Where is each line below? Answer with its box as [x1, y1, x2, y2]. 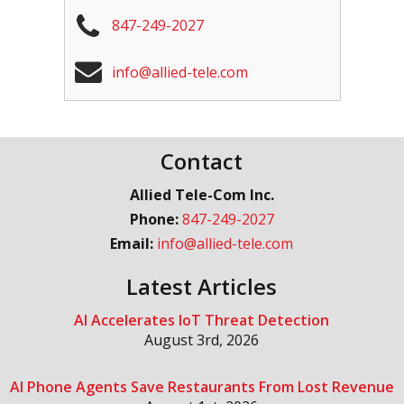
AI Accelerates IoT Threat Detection [74, 310, 330, 331]
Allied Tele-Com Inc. [129, 185, 274, 206]
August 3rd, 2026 [144, 330, 260, 351]
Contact [161, 146, 243, 177]
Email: [110, 234, 158, 254]
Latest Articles [126, 271, 278, 302]
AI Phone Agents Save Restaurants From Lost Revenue [9, 377, 394, 398]
